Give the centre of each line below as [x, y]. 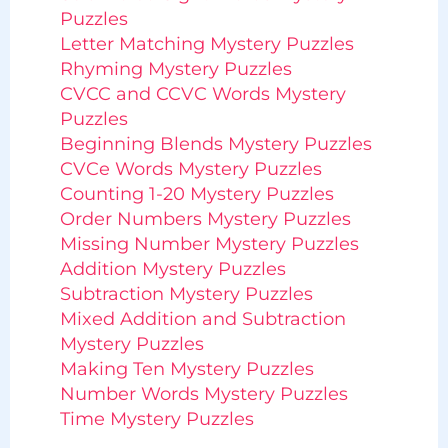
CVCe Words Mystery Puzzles [191, 169]
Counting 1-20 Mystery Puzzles [197, 194]
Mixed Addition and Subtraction [203, 319]
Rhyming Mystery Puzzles [176, 69]
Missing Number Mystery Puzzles [209, 244]
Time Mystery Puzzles [157, 419]
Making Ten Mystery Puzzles [187, 369]
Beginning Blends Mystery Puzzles [216, 144]
